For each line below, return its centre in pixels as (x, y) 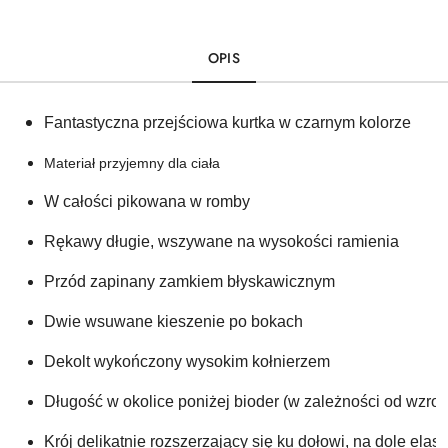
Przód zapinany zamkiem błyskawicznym (191, 282)
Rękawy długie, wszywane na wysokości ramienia (221, 242)
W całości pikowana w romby (147, 202)
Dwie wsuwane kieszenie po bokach (175, 322)
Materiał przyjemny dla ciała (132, 163)
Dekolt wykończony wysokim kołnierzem (189, 362)
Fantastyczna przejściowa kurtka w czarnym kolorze (227, 123)
